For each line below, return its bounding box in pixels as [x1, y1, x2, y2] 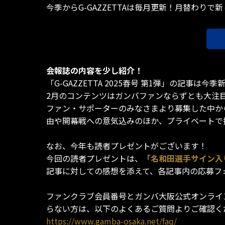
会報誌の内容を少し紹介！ [46, 64, 143, 77]
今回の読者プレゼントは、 [46, 152, 143, 165]
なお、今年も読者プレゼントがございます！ [46, 140, 207, 152]
